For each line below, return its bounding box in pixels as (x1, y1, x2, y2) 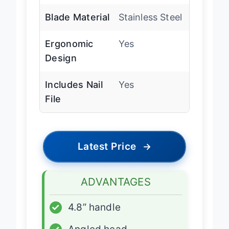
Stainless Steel (118, 21, 182, 32)
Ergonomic (45, 48, 94, 59)
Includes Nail (45, 88, 103, 100)
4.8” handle (68, 211, 121, 223)
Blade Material (45, 21, 110, 32)
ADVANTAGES (81, 185, 151, 198)
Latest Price (77, 150, 136, 162)
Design (45, 62, 77, 73)
